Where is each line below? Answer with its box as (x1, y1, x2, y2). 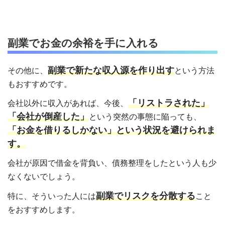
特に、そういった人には (8, 191, 96, 200)
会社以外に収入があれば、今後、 (8, 99, 128, 108)
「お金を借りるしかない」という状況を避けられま (8, 125, 215, 136)
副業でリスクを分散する (96, 190, 195, 201)
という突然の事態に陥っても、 (89, 113, 201, 122)
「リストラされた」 (128, 98, 209, 108)
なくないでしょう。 (8, 172, 80, 181)
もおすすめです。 (8, 79, 72, 88)
